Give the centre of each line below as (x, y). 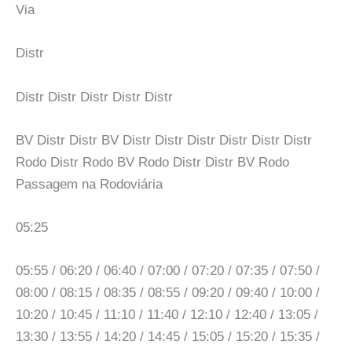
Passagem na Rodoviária (89, 184)
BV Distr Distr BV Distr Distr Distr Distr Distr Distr (164, 140)
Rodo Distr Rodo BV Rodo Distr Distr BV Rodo (152, 162)
